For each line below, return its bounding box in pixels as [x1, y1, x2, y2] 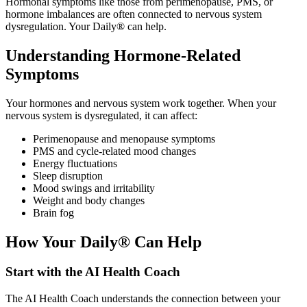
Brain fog [33, 206, 74, 219]
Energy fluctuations [33, 157, 117, 169]
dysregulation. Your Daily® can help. [5, 20, 167, 32]
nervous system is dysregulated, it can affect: [5, 109, 197, 121]
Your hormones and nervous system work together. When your [5, 97, 276, 109]
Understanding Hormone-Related [5, 46, 241, 64]
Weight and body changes [33, 194, 145, 206]
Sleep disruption [33, 169, 103, 182]
